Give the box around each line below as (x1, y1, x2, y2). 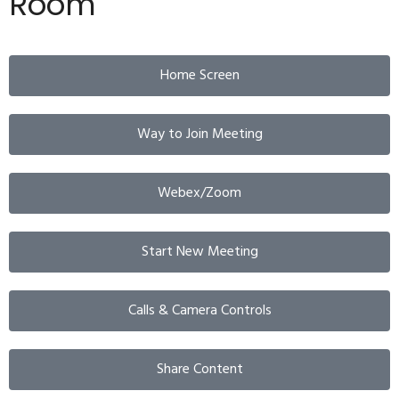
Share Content (156, 358, 243, 382)
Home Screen (159, 64, 240, 88)
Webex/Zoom (158, 182, 241, 206)
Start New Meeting (141, 240, 258, 265)
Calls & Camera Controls (127, 299, 272, 323)
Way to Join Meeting (136, 123, 263, 147)
